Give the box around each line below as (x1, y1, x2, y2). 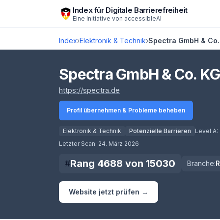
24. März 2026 (98, 140, 139, 147)
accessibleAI (124, 14, 162, 22)
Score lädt (58, 135, 97, 144)
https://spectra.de (59, 85, 120, 95)
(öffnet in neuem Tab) (119, 85, 193, 94)
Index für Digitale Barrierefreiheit (73, 5, 188, 15)
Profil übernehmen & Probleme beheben (67, 107, 185, 114)
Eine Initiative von (73, 14, 124, 22)
